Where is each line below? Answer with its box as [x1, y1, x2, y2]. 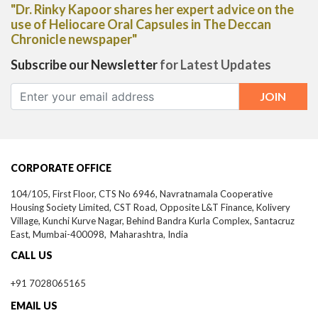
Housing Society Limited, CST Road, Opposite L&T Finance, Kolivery [11, 202, 290, 214]
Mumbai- [33, 229, 70, 241]
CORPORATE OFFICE [11, 162, 111, 175]
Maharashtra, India [110, 229, 188, 241]
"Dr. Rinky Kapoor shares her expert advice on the [11, 1, 294, 18]
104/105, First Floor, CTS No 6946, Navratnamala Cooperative [11, 188, 273, 200]
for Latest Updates [160, 57, 271, 73]
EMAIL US [11, 300, 57, 312]
